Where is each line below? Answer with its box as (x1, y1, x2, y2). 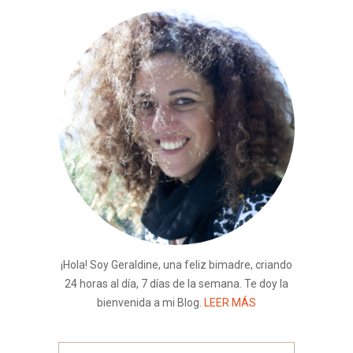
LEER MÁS (204, 295, 256, 309)
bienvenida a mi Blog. (97, 295, 204, 309)
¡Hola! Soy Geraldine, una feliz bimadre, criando (61, 258, 292, 271)
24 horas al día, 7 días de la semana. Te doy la (65, 277, 288, 290)
